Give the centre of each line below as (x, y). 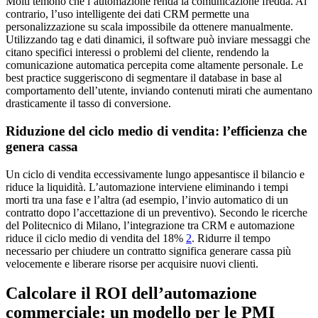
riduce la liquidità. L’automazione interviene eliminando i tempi (147, 187)
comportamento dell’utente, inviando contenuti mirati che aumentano (159, 91)
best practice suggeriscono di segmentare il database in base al (144, 78)
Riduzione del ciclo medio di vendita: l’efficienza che (156, 131)
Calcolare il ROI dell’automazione (131, 294)
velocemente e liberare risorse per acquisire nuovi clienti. (132, 263)
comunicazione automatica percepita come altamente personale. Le (154, 65)
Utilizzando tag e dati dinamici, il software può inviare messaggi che (158, 40)
